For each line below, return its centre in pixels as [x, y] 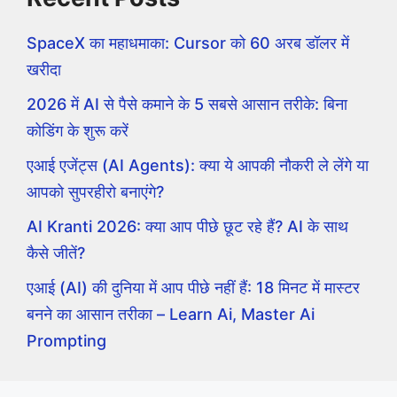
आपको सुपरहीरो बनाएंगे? [95, 192]
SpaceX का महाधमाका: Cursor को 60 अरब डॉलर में [188, 43]
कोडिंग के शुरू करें [78, 131]
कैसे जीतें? [56, 253]
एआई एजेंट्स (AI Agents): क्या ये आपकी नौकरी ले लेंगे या [198, 166]
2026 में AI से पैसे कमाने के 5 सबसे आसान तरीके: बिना [187, 105]
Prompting [66, 341]
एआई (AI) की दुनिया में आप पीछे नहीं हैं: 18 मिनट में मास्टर [193, 288]
